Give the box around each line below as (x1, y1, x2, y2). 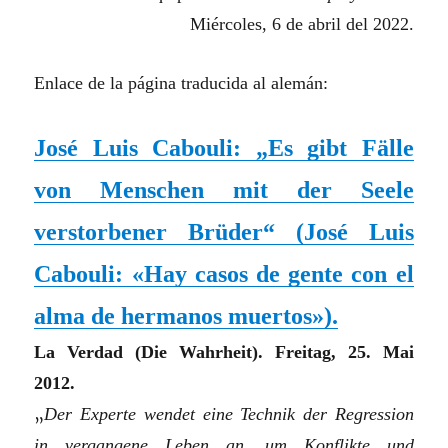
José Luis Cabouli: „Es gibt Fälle (34, 135, 414, 162)
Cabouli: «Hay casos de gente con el (34, 261, 414, 288)
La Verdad (34, 342, 124, 363)
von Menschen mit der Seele (34, 177, 414, 204)
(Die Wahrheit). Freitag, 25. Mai (123, 342, 414, 363)
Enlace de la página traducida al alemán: (34, 73, 329, 94)
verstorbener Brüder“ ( (34, 219, 304, 246)
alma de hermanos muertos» (34, 303, 325, 330)
